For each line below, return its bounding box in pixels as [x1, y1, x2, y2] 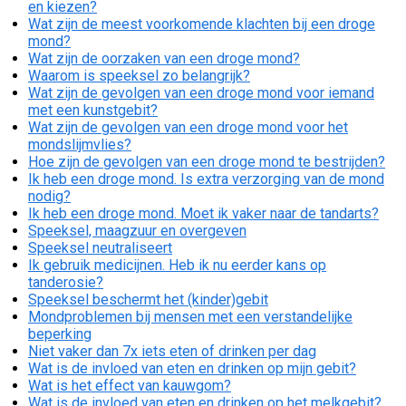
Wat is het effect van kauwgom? [28, 377, 231, 395]
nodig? [28, 188, 71, 206]
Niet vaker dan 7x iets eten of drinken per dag [28, 343, 316, 361]
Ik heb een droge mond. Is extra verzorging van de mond [28, 170, 384, 188]
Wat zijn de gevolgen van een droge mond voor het [28, 119, 348, 137]
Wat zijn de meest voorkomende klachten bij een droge [28, 15, 375, 34]
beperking [28, 325, 92, 343]
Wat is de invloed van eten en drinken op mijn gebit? [28, 360, 356, 378]
